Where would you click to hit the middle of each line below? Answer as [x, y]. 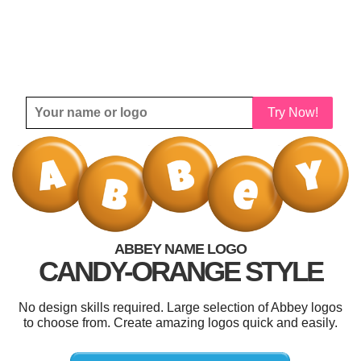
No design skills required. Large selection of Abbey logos [180, 307]
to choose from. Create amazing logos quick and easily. [180, 322]
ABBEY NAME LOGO [180, 249]
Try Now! [293, 112]
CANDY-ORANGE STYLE [180, 271]
